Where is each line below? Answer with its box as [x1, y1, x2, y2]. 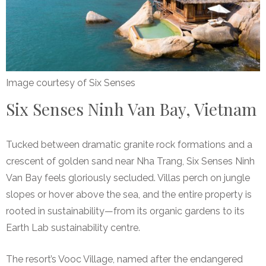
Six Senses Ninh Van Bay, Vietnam [6, 97, 256, 120]
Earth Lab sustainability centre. [6, 221, 140, 233]
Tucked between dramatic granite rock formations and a [6, 138, 252, 150]
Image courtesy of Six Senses [6, 77, 135, 88]
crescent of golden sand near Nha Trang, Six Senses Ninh [6, 155, 255, 167]
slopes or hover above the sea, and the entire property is [6, 188, 252, 200]
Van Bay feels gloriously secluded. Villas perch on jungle [6, 172, 250, 183]
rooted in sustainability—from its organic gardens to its [6, 205, 245, 217]
